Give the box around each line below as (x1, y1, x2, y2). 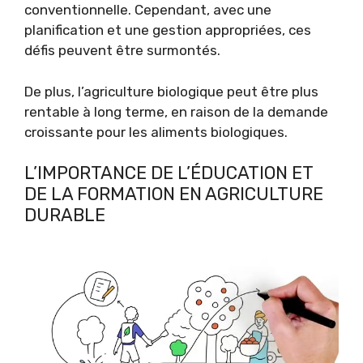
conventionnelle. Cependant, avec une (24, 2, 271, 19)
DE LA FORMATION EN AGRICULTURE (24, 183, 323, 206)
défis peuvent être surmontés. (24, 42, 220, 59)
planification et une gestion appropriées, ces (24, 22, 311, 39)
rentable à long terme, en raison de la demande (24, 103, 328, 120)
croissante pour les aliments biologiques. (24, 123, 288, 140)
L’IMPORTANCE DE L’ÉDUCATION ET (24, 162, 313, 185)
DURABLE (24, 204, 105, 227)
